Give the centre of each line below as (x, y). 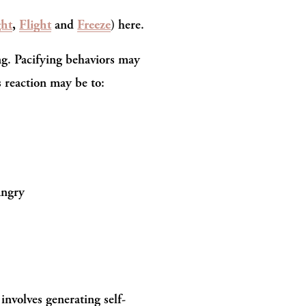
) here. (128, 25)
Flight (36, 25)
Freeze (94, 25)
